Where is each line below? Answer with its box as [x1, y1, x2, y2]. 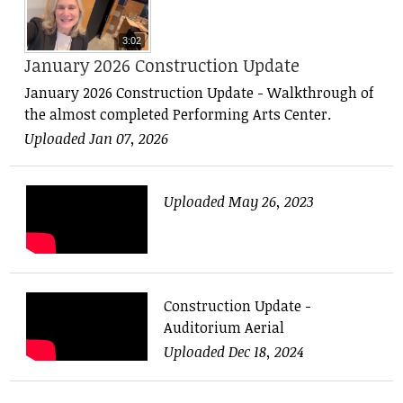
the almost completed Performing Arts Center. [24, 103, 332, 124]
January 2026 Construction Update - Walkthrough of [24, 82, 375, 103]
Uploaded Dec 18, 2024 [164, 342, 305, 363]
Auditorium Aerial [164, 318, 285, 338]
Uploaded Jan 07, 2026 [24, 128, 169, 148]
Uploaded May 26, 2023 [164, 191, 315, 211]
